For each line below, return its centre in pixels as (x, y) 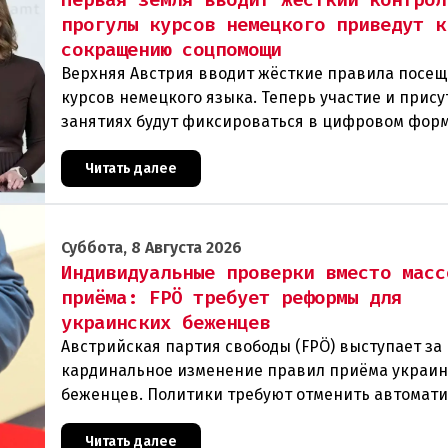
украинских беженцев (165, 322)
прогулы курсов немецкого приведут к (253, 24)
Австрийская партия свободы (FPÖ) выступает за (251, 346)
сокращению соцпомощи (171, 49)
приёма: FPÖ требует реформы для (231, 297)
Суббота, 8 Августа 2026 (151, 247)
